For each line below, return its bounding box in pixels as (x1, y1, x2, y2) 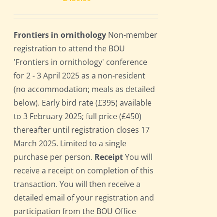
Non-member (106, 30, 158, 41)
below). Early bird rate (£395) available (14, 97, 152, 108)
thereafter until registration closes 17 (14, 124, 150, 136)
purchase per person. (14, 152, 95, 163)
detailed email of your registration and (14, 192, 155, 203)
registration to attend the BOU (14, 43, 125, 54)
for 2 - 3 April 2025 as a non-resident (14, 70, 146, 81)
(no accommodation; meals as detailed (14, 84, 155, 95)
